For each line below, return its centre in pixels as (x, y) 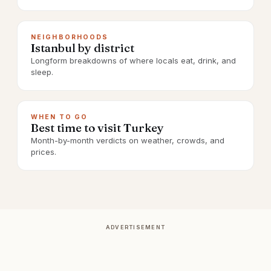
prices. (44, 152)
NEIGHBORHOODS (70, 37)
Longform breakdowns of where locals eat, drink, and (133, 60)
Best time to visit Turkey (97, 128)
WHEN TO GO (59, 117)
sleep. (42, 72)
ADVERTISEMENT (135, 227)
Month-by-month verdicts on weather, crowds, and (128, 140)
